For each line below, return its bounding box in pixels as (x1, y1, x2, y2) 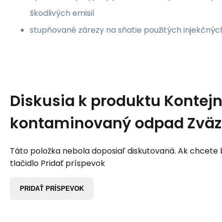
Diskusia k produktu (10, 91, 164, 112)
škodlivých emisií (30, 7, 95, 19)
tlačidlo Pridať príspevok (10, 158, 105, 169)
